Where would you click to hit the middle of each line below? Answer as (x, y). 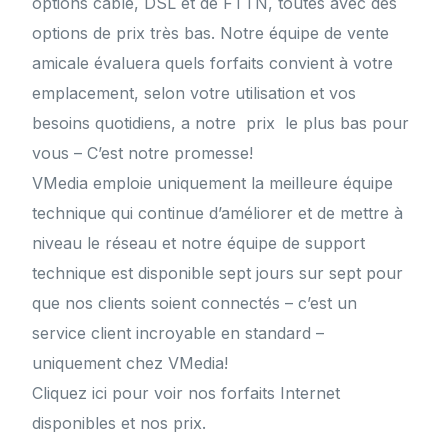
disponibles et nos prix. (119, 423)
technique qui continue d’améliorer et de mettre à (218, 213)
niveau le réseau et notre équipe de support (199, 243)
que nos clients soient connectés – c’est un (195, 303)
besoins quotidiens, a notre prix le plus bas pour (221, 123)
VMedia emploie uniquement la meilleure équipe (213, 183)
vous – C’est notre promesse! (143, 153)
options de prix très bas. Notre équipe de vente (211, 33)
